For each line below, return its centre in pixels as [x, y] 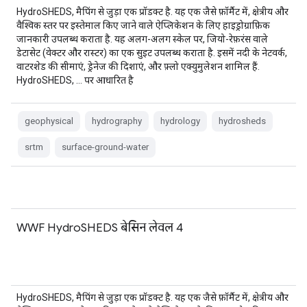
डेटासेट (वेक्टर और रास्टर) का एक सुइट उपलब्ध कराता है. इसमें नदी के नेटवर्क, [152, 53]
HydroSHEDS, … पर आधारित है [75, 80]
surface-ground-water [105, 147]
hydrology [180, 121]
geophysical [49, 121]
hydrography [117, 121]
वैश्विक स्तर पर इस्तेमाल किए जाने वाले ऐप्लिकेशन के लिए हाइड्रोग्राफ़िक [143, 25]
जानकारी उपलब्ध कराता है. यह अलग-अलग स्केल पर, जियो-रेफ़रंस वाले [142, 39]
